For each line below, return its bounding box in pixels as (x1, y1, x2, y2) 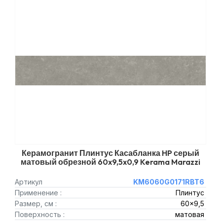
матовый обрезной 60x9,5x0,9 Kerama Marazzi (21, 157, 200, 167)
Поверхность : (15, 210, 65, 219)
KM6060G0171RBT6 (133, 178, 204, 186)
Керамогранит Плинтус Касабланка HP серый (22, 148, 199, 158)
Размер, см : (15, 199, 57, 208)
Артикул (15, 178, 42, 186)
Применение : (15, 188, 62, 197)
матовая (175, 210, 204, 219)
